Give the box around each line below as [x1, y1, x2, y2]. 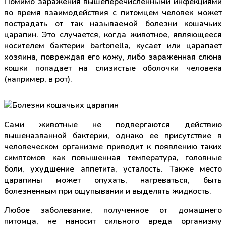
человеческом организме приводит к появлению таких [4, 141, 222, 153]
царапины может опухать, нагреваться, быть [4, 175, 222, 186]
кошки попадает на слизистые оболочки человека [4, 63, 222, 74]
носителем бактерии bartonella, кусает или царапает [4, 40, 222, 52]
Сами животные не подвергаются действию [4, 119, 222, 131]
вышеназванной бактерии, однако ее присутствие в [4, 130, 222, 142]
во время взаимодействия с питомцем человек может [4, 7, 222, 19]
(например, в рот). [4, 74, 72, 85]
